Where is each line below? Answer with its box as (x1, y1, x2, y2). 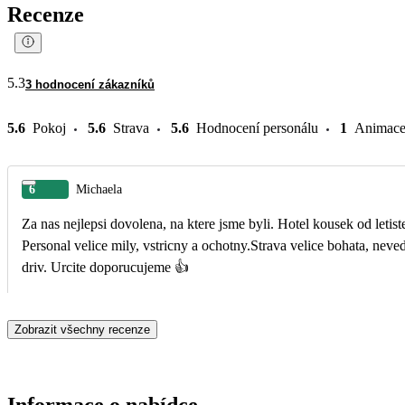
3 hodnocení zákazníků (25, 77, 155, 91)
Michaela (76, 182, 122, 196)
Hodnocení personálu (196, 119, 318, 136)
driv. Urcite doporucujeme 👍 (22, 259, 189, 275)
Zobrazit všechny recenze (14, 322, 150, 336)
